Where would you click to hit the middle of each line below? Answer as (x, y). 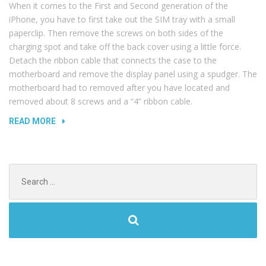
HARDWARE (78, 174)
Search (22, 170)
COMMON (75, 161)
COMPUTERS (82, 133)
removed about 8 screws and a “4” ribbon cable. (101, 101)
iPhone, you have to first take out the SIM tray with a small (122, 19)
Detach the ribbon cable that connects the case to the (113, 60)
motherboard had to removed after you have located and (119, 87)
